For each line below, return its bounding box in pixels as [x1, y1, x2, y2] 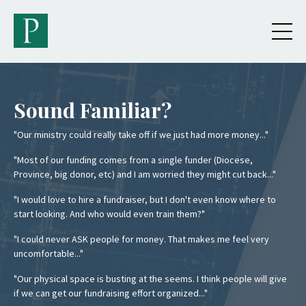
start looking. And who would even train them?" [14, 208, 205, 220]
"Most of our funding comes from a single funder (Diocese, [14, 154, 253, 166]
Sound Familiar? [14, 96, 171, 124]
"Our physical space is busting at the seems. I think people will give [14, 273, 287, 285]
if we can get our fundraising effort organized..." [14, 287, 208, 299]
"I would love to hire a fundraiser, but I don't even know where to [14, 193, 276, 206]
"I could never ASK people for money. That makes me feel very [14, 233, 269, 245]
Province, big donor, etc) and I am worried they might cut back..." [14, 168, 276, 180]
